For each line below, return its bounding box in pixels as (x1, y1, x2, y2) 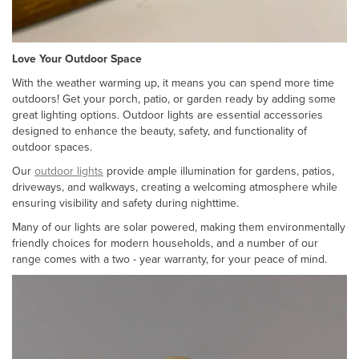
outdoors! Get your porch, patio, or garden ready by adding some (12, 90, 336, 107)
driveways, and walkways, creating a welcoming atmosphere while (12, 178, 337, 195)
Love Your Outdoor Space (12, 50, 145, 67)
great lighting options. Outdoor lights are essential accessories (12, 106, 323, 123)
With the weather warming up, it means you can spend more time (12, 74, 334, 91)
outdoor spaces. (12, 138, 95, 155)
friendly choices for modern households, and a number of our (12, 234, 318, 251)
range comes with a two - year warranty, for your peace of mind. (12, 250, 327, 267)
